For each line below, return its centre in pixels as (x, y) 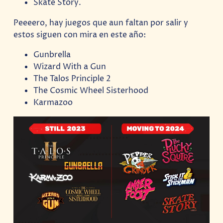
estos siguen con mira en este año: (80, 35)
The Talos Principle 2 (72, 78)
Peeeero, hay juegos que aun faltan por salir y (101, 23)
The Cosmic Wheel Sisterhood (91, 90)
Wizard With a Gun (70, 66)
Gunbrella (52, 55)
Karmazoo (53, 102)
